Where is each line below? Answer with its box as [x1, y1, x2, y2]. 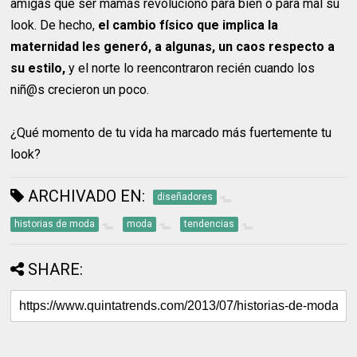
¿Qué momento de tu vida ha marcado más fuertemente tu [10, 124, 332, 140]
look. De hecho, [10, 17, 96, 33]
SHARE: [28, 259, 84, 279]
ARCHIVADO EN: [24, 186, 146, 206]
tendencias [184, 218, 235, 229]
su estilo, [10, 60, 66, 76]
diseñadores [157, 190, 214, 202]
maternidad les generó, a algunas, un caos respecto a [10, 38, 335, 54]
